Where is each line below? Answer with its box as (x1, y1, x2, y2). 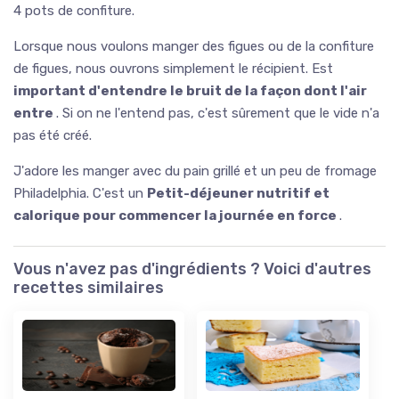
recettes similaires (13, 277, 164, 297)
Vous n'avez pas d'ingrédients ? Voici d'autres (13, 258, 371, 279)
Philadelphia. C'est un (13, 184, 147, 201)
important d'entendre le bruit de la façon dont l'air (13, 82, 367, 99)
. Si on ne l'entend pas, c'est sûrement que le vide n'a (56, 104, 379, 121)
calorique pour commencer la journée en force (13, 207, 339, 224)
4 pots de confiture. (13, 2, 134, 19)
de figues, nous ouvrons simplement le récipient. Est (13, 60, 333, 77)
